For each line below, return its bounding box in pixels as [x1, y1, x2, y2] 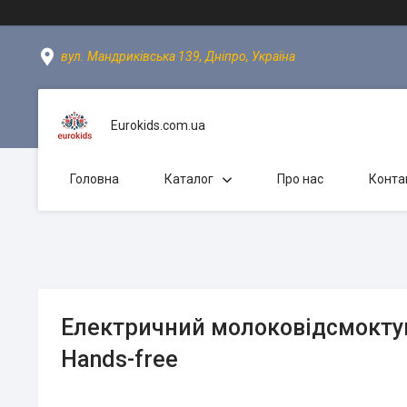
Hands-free [61, 346, 178, 372]
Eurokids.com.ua [111, 117, 205, 133]
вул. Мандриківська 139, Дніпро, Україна [61, 49, 295, 64]
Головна [70, 172, 119, 186]
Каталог [164, 172, 213, 186]
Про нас [277, 172, 323, 186]
